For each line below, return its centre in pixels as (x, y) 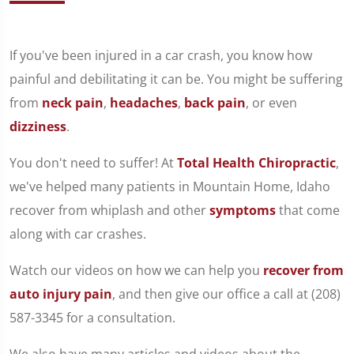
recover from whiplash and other (109, 210)
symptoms (243, 210)
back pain (215, 103)
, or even (271, 103)
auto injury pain (61, 294)
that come (308, 210)
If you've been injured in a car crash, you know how (161, 55)
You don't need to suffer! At (93, 163)
